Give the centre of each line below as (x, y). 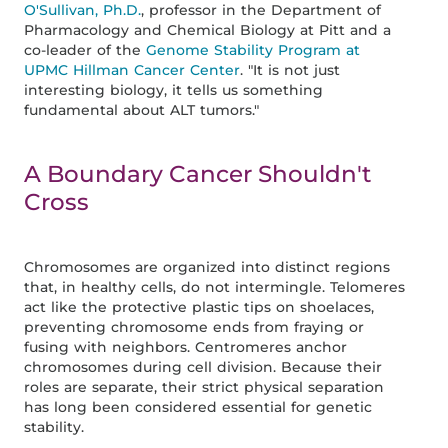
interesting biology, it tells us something (174, 90)
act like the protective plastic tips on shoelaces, (199, 307)
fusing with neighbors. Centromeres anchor (186, 347)
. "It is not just (290, 70)
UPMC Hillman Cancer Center (132, 70)
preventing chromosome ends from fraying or (194, 327)
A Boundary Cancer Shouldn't (198, 174)
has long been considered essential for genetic (198, 407)
